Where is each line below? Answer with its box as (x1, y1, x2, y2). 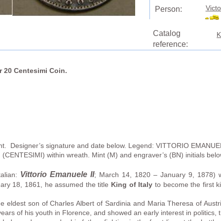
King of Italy (111, 181, 153, 189)
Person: (154, 5, 182, 14)
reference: (152, 40, 188, 49)
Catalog (152, 29, 181, 38)
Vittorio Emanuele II (20, 170, 95, 179)
